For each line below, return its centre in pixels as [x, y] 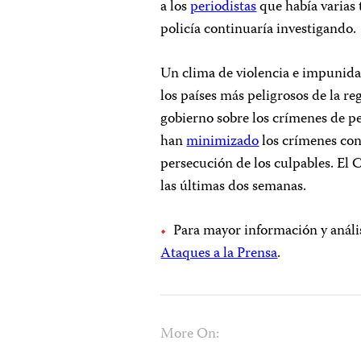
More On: [190, 335]
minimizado [223, 142]
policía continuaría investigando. [259, 30]
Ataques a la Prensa [219, 254]
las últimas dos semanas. [234, 187]
